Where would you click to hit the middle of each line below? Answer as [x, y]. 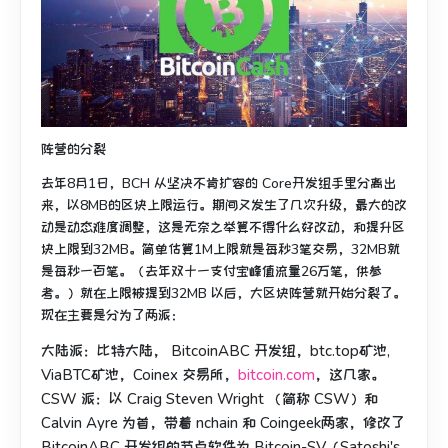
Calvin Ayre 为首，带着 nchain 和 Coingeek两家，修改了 [223, 422]
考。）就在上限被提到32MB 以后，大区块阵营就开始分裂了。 [223, 293]
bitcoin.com [276, 374]
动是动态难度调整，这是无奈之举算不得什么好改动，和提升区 [223, 227]
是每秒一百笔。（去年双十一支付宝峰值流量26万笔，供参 [211, 271]
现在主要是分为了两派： [112, 315]
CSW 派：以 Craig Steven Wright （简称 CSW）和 [209, 398]
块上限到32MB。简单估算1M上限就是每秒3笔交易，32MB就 [220, 249]
